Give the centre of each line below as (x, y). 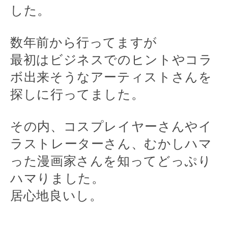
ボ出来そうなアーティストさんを (111, 77)
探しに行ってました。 (77, 94)
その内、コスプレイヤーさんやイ (111, 126)
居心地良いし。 (56, 195)
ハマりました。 (58, 178)
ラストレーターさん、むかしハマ (111, 144)
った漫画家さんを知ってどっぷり (111, 161)
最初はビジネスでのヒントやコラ (111, 60)
